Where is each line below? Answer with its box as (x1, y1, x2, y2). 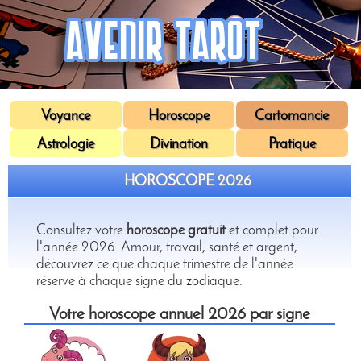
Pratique (268, 137, 316, 152)
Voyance (40, 109, 90, 124)
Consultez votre (36, 224, 127, 238)
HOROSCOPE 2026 (123, 175, 251, 189)
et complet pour (226, 224, 318, 238)
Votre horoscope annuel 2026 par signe (48, 306, 310, 323)
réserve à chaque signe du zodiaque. (36, 275, 243, 288)
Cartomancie (255, 109, 330, 124)
